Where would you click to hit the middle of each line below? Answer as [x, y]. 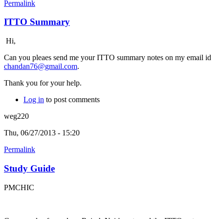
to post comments [72, 100]
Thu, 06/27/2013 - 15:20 [42, 133]
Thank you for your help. [43, 83]
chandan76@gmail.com [41, 66]
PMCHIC [19, 187]
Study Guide [29, 168]
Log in [34, 100]
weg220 [16, 116]
